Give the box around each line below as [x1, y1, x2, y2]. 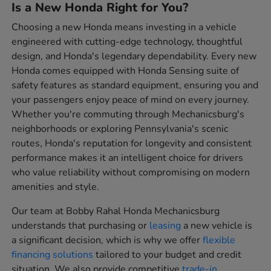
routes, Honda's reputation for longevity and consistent [11, 137, 252, 151]
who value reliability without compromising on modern [11, 166, 250, 180]
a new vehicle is [181, 219, 253, 233]
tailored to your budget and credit [93, 248, 242, 262]
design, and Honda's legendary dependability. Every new [11, 50, 257, 64]
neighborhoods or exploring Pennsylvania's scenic [11, 122, 229, 136]
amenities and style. [11, 180, 100, 194]
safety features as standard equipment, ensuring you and [11, 79, 259, 93]
